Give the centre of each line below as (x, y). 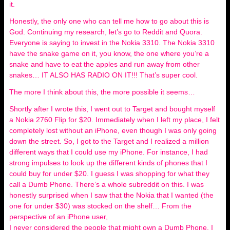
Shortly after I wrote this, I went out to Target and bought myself (112, 109)
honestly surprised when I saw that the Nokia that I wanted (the (111, 195)
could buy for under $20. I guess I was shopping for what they (109, 174)
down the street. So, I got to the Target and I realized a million (109, 141)
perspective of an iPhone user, (60, 217)
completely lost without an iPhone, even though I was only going (113, 130)
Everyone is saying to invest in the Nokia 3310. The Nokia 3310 (112, 43)
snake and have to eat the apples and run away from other (104, 64)
